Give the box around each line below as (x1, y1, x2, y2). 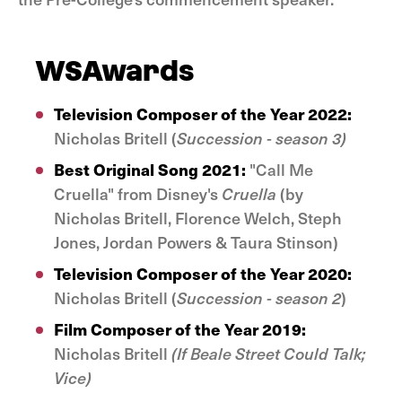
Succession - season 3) (177, 127, 346, 149)
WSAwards (36, 54, 194, 87)
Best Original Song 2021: (54, 158, 246, 180)
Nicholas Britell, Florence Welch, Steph (54, 206, 342, 229)
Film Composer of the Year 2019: (54, 318, 306, 340)
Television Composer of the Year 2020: (54, 262, 352, 284)
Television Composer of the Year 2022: (54, 102, 352, 125)
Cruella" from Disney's (54, 182, 222, 205)
